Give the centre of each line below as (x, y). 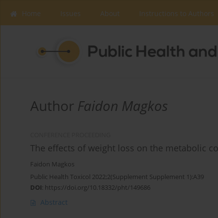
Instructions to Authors (177, 13)
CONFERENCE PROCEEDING (70, 135)
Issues (71, 13)
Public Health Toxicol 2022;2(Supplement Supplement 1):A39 (117, 177)
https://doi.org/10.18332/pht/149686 (98, 188)
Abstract (54, 202)
